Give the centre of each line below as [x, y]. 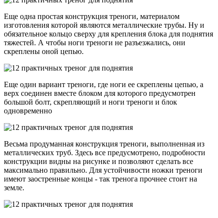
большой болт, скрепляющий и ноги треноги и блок [91, 102]
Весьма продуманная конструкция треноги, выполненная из [104, 144]
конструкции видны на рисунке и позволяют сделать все [99, 161]
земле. [14, 187]
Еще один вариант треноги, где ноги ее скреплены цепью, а [104, 84]
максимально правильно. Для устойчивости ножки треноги [103, 170]
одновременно [29, 110]
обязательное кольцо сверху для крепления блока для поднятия [109, 34]
